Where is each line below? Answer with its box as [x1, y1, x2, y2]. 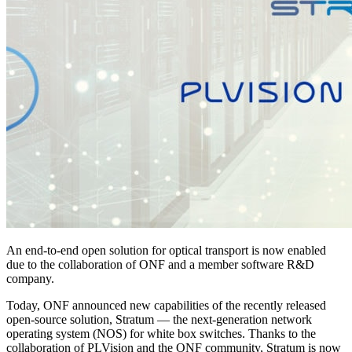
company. [6, 272, 54, 286]
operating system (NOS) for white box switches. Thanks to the [6, 327, 316, 341]
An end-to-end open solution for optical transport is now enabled [6, 244, 326, 258]
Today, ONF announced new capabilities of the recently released [6, 299, 326, 313]
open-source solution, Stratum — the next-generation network [6, 313, 312, 327]
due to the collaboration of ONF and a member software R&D [6, 258, 314, 272]
